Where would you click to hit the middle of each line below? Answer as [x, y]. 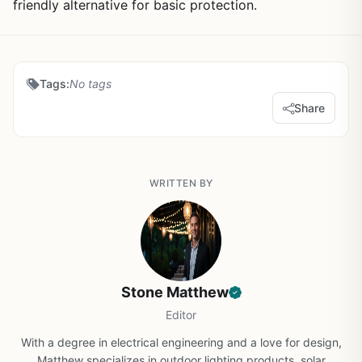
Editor [181, 315]
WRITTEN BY [181, 183]
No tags [90, 84]
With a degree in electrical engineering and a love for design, [181, 342]
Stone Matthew [175, 292]
